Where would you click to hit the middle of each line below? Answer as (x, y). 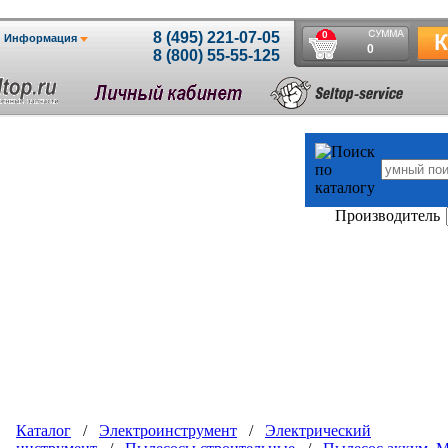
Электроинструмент (168, 430)
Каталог (43, 430)
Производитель (387, 215)
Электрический (318, 430)
